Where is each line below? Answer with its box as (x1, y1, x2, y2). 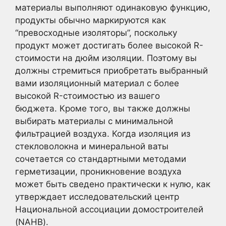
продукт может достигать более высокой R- (15, 40, 203, 50)
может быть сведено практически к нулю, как (15, 179, 210, 189)
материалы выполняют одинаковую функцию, (15, 3, 210, 13)
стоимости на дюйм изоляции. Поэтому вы (15, 53, 197, 63)
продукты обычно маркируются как (15, 15, 166, 25)
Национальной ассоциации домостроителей (15, 204, 203, 214)
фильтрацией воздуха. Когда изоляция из (15, 129, 190, 139)
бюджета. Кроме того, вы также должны (15, 103, 190, 114)
